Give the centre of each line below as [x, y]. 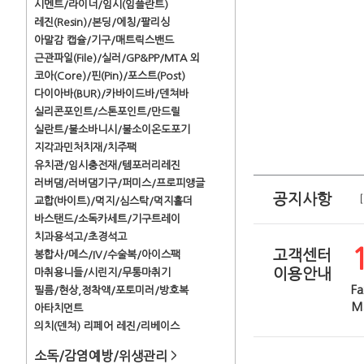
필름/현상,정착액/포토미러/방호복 [111, 290]
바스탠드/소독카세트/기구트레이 [107, 219]
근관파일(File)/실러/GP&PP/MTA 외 [117, 58]
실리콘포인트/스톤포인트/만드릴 [107, 112]
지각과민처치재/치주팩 [85, 147]
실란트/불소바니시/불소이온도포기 [112, 130]
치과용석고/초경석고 [80, 237]
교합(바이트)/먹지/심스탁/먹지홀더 [113, 201]
